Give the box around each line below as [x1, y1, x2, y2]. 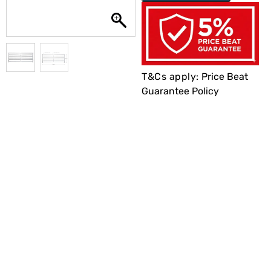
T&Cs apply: [142, 71, 201, 83]
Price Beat [201, 71, 248, 83]
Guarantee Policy [142, 85, 219, 97]
